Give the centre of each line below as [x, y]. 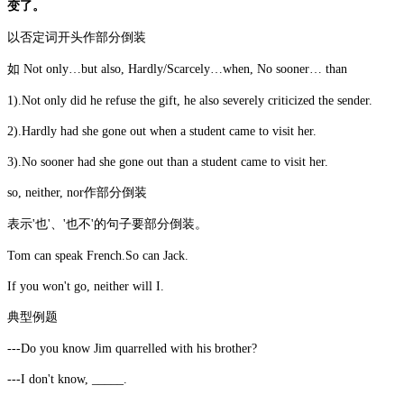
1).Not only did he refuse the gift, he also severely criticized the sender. [190, 101]
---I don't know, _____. [67, 379]
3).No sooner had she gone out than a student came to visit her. [168, 162]
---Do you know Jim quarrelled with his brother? [132, 349]
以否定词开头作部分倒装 [77, 37]
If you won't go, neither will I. [86, 286]
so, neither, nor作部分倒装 [77, 193]
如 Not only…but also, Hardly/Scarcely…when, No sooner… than [177, 69]
